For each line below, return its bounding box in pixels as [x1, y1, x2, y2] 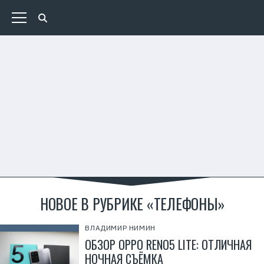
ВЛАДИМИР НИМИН [85, 223, 156, 232]
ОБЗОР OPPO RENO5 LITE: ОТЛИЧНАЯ [85, 236, 252, 253]
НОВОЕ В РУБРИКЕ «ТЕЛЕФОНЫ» [39, 193, 225, 214]
